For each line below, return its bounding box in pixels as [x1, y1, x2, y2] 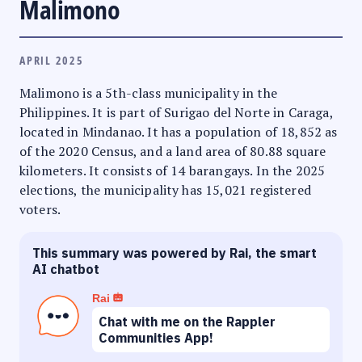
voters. [19, 200, 61, 218]
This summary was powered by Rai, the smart [32, 244, 317, 261]
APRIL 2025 [19, 52, 84, 68]
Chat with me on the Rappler [99, 313, 276, 330]
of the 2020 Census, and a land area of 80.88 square [19, 141, 326, 160]
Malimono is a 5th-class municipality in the [19, 83, 277, 102]
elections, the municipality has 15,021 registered [19, 180, 311, 199]
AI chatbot [32, 260, 99, 277]
